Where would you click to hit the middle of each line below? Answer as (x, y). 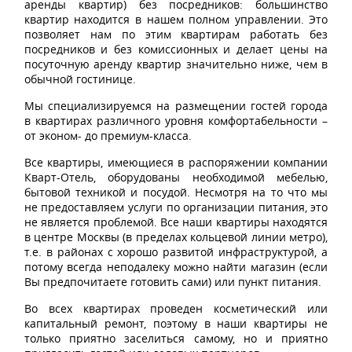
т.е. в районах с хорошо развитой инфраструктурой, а (176, 252)
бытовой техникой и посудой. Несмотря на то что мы (176, 192)
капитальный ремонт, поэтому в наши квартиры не (176, 323)
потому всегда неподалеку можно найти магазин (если (176, 267)
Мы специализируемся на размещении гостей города (176, 106)
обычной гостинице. (80, 79)
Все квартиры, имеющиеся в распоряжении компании (176, 162)
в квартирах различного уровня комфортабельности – (176, 121)
